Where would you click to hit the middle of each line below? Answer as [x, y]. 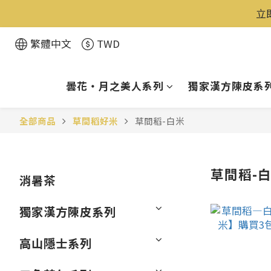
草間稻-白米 [160, 121]
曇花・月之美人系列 [115, 86]
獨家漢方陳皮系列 [68, 212]
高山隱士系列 [56, 243]
